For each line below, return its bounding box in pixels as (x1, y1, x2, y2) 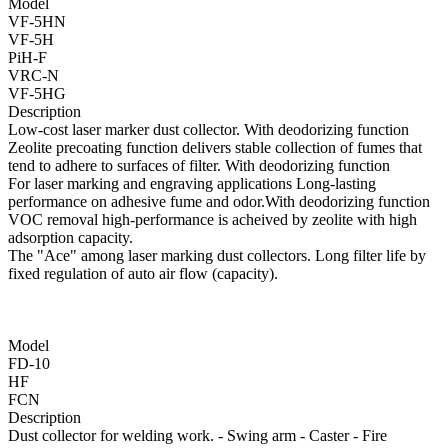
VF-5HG (8, 85, 66, 103)
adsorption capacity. (8, 229, 133, 247)
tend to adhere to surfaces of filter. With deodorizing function (8, 157, 390, 175)
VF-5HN (8, 13, 66, 31)
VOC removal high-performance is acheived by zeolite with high (8, 211, 417, 229)
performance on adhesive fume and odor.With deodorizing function (8, 193, 430, 211)
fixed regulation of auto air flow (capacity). (8, 265, 278, 283)
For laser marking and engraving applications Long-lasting (8, 175, 376, 193)
